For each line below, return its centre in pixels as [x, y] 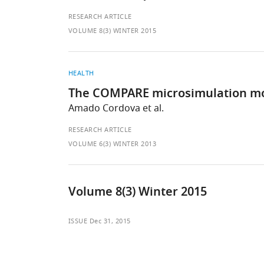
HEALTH [81, 73]
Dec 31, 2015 [110, 221]
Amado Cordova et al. [116, 108]
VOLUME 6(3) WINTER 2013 [112, 144]
